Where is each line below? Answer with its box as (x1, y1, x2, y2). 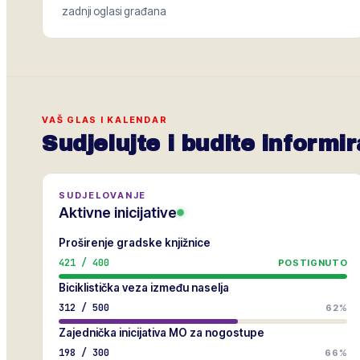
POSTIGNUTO (277, 257, 348, 268)
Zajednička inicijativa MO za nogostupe (59, 326, 264, 339)
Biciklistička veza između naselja (59, 281, 229, 294)
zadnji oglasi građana (62, 5, 166, 18)
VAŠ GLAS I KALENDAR (42, 114, 168, 125)
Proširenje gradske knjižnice (59, 236, 211, 249)
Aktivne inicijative (59, 204, 177, 221)
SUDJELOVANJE (59, 190, 147, 201)
